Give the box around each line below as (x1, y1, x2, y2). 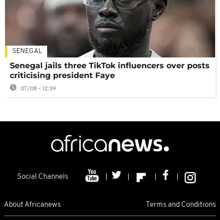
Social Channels (17, 173, 68, 181)
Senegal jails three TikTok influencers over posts (10, 61, 210, 71)
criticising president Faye (10, 71, 115, 81)
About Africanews (4, 201, 61, 209)
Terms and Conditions (146, 201, 216, 209)
